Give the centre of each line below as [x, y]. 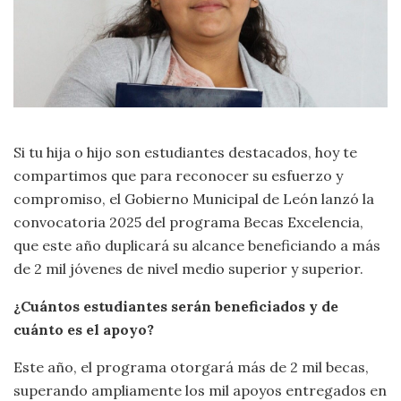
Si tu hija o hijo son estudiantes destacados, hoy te [185, 153]
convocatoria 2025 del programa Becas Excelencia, [188, 222]
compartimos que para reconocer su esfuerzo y [178, 176]
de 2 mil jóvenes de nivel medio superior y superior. [188, 269]
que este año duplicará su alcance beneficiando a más [197, 246]
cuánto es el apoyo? [84, 330]
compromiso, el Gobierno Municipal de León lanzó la [194, 199]
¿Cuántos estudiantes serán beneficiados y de [176, 307]
